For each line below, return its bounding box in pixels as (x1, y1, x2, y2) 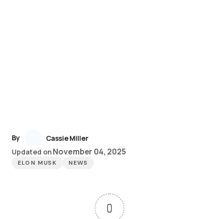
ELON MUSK (18, 159, 57, 167)
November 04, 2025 (53, 146, 126, 157)
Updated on (12, 147, 52, 156)
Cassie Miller (45, 133, 88, 143)
